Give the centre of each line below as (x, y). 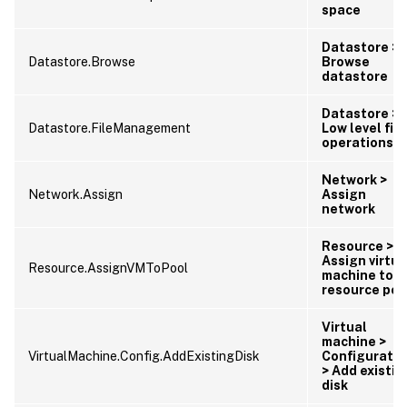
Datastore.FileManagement (109, 128)
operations (357, 142)
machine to (357, 275)
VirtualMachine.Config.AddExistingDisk (144, 356)
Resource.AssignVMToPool (108, 268)
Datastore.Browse (82, 61)
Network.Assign (75, 194)
